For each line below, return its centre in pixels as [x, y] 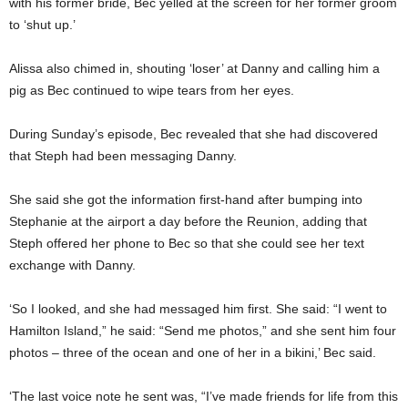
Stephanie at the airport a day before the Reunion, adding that [188, 221]
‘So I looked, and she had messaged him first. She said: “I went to [198, 308]
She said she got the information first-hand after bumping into [186, 199]
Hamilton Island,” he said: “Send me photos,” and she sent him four [203, 330]
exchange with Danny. [72, 265]
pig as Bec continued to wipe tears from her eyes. [152, 90]
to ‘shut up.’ [42, 24]
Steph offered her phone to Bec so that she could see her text [187, 243]
